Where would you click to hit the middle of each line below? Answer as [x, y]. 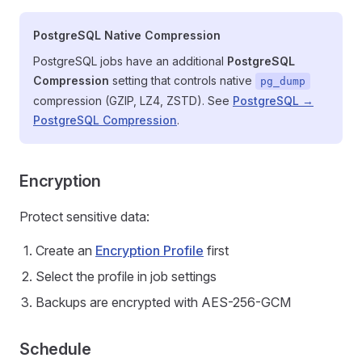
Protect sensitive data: [84, 217]
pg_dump [283, 81]
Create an [65, 250]
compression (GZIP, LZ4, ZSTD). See [133, 101]
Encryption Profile [149, 250]
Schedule [55, 349]
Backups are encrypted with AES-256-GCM [163, 302]
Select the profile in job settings [126, 276]
